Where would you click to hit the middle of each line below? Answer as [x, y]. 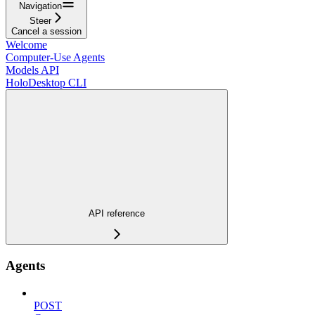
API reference [117, 214]
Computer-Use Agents [55, 57]
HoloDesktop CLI [46, 82]
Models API [32, 70]
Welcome [26, 44]
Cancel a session [46, 31]
